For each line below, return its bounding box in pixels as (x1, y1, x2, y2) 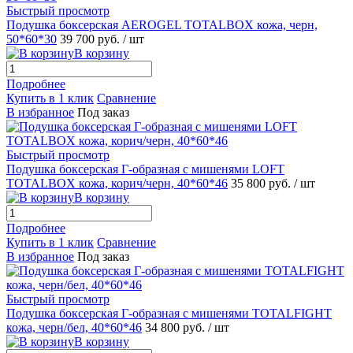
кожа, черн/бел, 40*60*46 (6, 320, 142, 334)
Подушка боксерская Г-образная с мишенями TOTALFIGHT (6, 306, 332, 320)
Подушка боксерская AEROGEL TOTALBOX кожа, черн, (6, 17, 318, 32)
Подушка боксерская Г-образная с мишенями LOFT (6, 162, 284, 176)
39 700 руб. (60, 32, 123, 46)
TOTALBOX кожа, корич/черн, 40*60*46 (6, 176, 228, 190)
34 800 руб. (145, 320, 208, 334)
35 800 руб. (231, 176, 294, 190)
